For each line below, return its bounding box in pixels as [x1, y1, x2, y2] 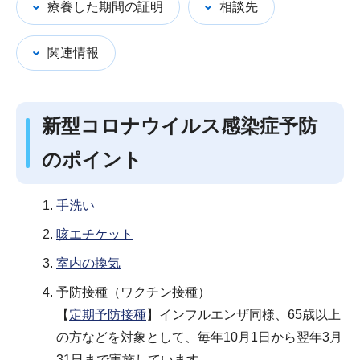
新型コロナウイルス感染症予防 [42, 114, 317, 137]
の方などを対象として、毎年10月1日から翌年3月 [56, 329, 342, 344]
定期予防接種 [69, 307, 146, 321]
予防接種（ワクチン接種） [56, 284, 211, 299]
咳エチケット [56, 227, 133, 241]
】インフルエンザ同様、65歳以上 [146, 307, 341, 321]
